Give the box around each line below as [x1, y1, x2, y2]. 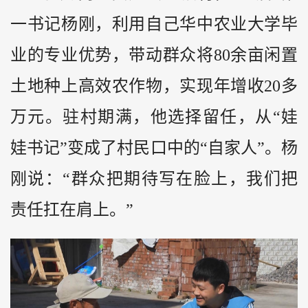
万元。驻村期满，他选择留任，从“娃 [10, 107, 298, 126]
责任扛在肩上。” [10, 200, 133, 219]
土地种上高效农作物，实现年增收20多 [10, 76, 298, 95]
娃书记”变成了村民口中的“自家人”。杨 [10, 138, 298, 157]
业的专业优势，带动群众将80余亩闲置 [10, 45, 298, 64]
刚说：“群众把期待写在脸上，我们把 [10, 169, 298, 188]
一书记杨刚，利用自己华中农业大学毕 [10, 14, 298, 33]
